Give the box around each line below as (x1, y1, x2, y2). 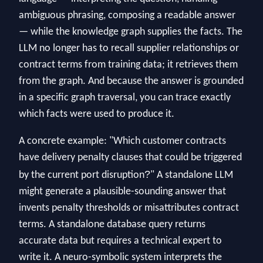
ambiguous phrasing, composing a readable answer (19, 11, 235, 21)
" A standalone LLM (150, 170, 233, 180)
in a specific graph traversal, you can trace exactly (19, 93, 231, 103)
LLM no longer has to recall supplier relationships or (19, 43, 239, 54)
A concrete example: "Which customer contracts (19, 136, 226, 146)
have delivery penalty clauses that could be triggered (19, 153, 242, 163)
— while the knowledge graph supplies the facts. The (19, 27, 242, 38)
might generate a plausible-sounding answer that (19, 187, 226, 197)
